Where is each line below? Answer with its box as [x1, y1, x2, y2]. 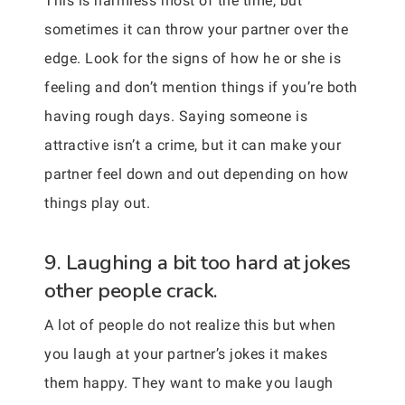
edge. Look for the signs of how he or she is [44, 49, 341, 67]
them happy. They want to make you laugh [44, 373, 334, 391]
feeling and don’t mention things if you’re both [44, 78, 358, 96]
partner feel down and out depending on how [44, 165, 348, 183]
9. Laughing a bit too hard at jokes [44, 248, 351, 277]
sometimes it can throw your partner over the [44, 20, 348, 38]
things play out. [44, 193, 150, 212]
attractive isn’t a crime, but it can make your [44, 136, 341, 154]
